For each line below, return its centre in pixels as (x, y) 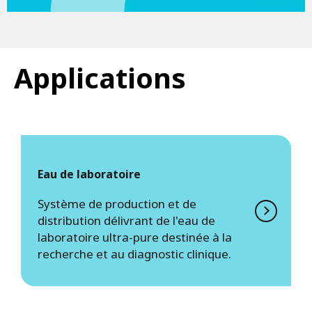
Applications (100, 78)
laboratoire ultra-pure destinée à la (135, 237)
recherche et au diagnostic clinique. (134, 254)
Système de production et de (117, 204)
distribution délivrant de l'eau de (126, 221)
